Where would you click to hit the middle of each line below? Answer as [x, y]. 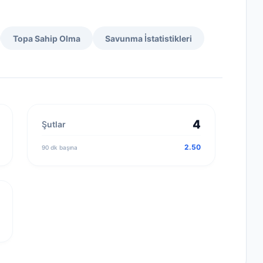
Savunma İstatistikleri [149, 39]
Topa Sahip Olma [47, 38]
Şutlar [54, 124]
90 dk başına [60, 147]
